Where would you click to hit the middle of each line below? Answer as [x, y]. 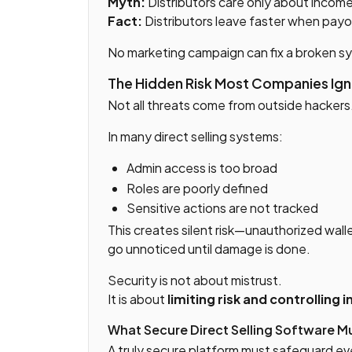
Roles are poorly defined [197, 188]
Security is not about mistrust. [195, 280]
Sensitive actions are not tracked [222, 208]
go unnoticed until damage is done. [209, 249]
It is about [137, 299]
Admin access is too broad [202, 168]
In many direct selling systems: [195, 136]
